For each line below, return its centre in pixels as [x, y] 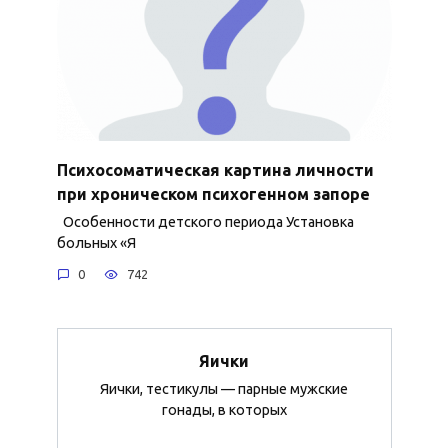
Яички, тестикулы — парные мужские [224, 389]
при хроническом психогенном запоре [213, 193]
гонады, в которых [224, 410]
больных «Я [96, 242]
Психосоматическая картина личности [215, 169]
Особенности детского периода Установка [205, 221]
